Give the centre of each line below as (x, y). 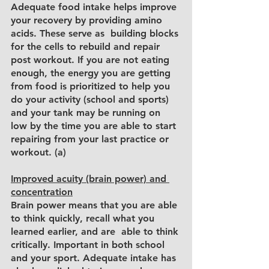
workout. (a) (38, 153)
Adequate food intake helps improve (95, 7)
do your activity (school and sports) (91, 100)
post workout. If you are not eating (92, 60)
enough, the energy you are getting (92, 73)
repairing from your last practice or (91, 139)
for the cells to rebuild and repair (87, 47)
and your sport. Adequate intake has (95, 258)
